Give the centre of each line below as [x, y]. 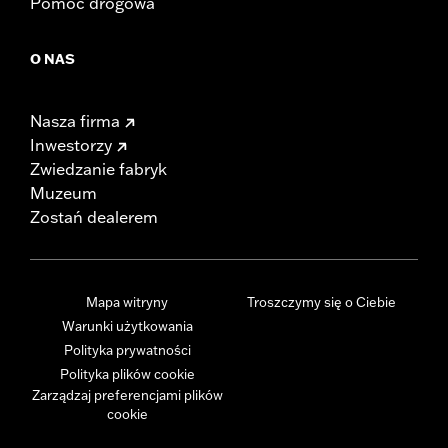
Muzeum [63, 192]
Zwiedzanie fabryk [98, 168]
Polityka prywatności [127, 349]
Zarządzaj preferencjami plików [127, 394]
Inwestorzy [71, 144]
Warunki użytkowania [127, 325]
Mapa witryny [127, 301]
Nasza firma [75, 120]
